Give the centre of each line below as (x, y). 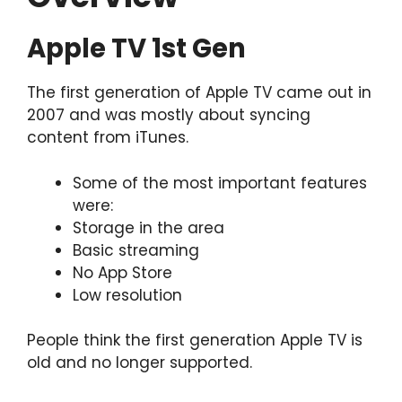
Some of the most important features (220, 183)
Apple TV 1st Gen (136, 49)
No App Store (122, 272)
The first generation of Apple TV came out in (199, 93)
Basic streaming (136, 250)
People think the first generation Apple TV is (195, 341)
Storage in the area (149, 227)
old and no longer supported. (140, 363)
